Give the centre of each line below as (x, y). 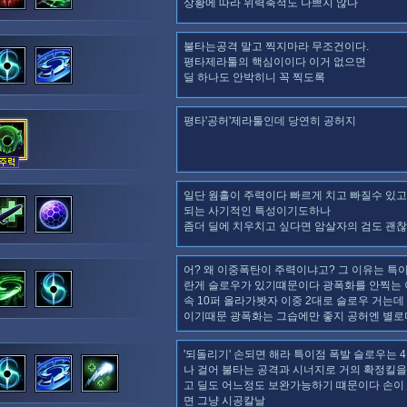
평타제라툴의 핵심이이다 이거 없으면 (275, 62)
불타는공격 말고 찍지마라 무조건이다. (276, 47)
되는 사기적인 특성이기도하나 (257, 211)
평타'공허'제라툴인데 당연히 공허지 (270, 121)
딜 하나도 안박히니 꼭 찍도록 (254, 78)
